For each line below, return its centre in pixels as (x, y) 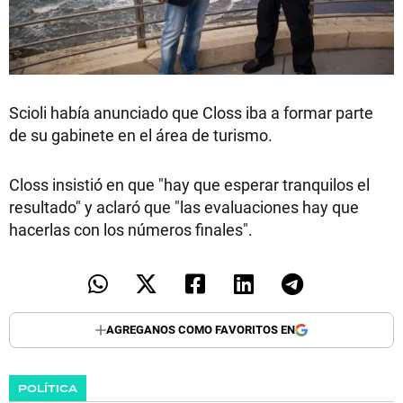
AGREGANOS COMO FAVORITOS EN (201, 330)
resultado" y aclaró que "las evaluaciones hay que (184, 206)
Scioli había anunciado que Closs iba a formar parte (191, 112)
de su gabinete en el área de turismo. (141, 134)
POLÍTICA (48, 389)
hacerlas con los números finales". (131, 229)
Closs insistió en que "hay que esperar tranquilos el (189, 184)
